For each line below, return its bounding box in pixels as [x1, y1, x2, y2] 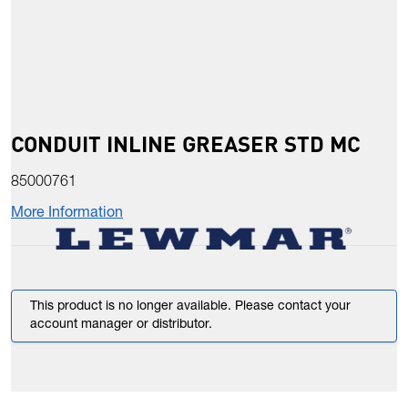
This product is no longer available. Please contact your [30, 301, 351, 314]
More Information [11, 207, 123, 222]
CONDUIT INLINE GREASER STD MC [11, 129, 361, 158]
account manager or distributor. [30, 319, 212, 332]
